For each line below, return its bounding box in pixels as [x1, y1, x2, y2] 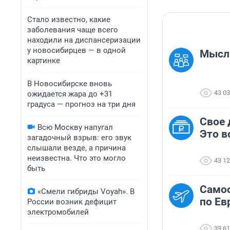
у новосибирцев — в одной [27, 46, 126, 55]
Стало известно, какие [27, 15, 110, 24]
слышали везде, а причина [27, 143, 126, 152]
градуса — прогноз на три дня [27, 100, 136, 109]
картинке [27, 56, 60, 65]
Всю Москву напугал [37, 123, 113, 132]
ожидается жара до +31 [27, 89, 112, 99]
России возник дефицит [27, 197, 117, 206]
